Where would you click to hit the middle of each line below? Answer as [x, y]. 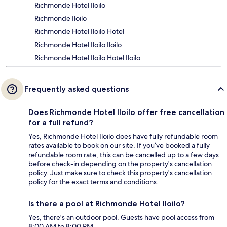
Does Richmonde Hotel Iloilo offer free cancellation [126, 112]
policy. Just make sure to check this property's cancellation [120, 173]
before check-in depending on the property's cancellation [120, 164]
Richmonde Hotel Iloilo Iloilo [78, 45]
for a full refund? [61, 123]
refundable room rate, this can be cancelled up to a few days [124, 155]
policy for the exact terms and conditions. [93, 182]
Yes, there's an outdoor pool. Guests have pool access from [121, 218]
